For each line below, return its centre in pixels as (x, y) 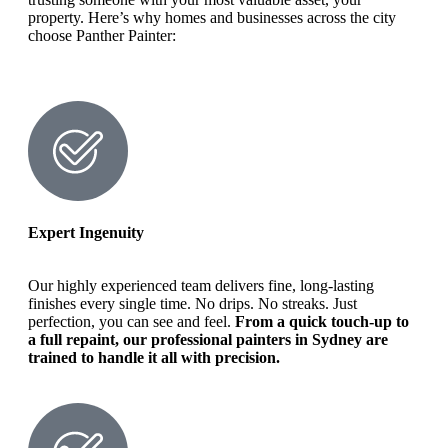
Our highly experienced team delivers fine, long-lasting (201, 286)
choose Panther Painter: (102, 36)
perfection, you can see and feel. (131, 322)
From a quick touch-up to (322, 322)
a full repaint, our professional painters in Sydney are (208, 340)
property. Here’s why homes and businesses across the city (212, 18)
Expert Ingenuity (86, 233)
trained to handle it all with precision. (154, 358)
